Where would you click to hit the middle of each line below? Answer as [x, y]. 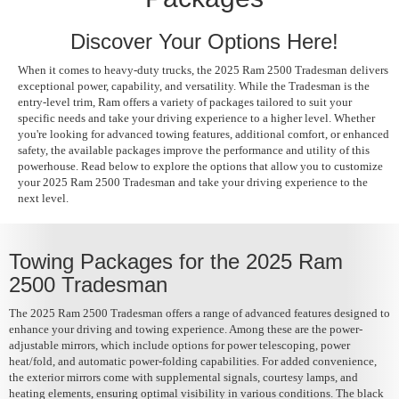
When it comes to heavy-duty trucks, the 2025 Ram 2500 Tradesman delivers [203, 69]
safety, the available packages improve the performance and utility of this [194, 150]
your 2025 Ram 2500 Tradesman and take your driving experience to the [193, 182]
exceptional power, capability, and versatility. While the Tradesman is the [194, 85]
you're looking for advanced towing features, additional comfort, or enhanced [204, 134]
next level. [45, 198]
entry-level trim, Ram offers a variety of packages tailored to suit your [185, 102]
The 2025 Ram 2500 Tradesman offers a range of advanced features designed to [199, 313]
